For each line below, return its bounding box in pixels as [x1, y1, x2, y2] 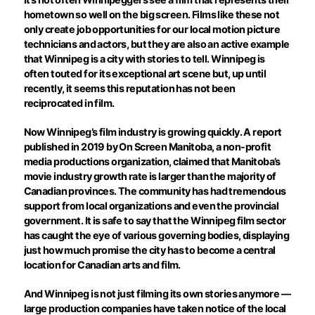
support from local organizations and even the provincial [23, 200, 279, 212]
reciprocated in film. [23, 97, 115, 110]
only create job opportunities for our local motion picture [23, 23, 281, 36]
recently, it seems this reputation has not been [23, 82, 236, 95]
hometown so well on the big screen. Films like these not [23, 8, 280, 21]
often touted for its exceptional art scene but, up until [23, 67, 266, 80]
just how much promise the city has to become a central [23, 244, 276, 257]
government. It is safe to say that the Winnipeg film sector [23, 214, 286, 227]
